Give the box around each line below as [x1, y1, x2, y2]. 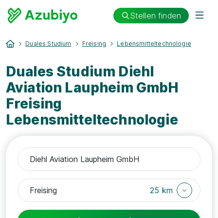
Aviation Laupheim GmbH [6, 79, 179, 96]
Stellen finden [129, 10, 181, 20]
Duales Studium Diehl [6, 63, 154, 80]
